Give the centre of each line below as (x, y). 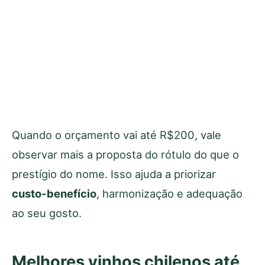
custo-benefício (54, 194)
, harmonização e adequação (169, 194)
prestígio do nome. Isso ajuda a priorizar (114, 174)
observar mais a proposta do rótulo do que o (125, 155)
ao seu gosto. (47, 213)
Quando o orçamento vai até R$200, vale (117, 135)
